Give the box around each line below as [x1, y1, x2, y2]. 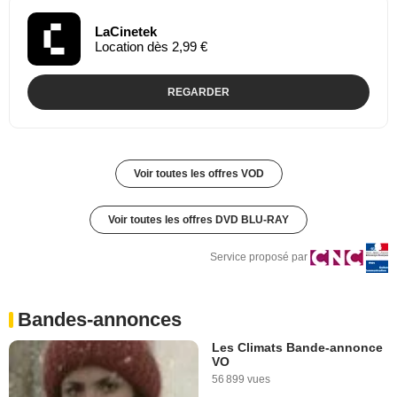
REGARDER [167, 85, 230, 98]
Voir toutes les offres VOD [133, 167, 264, 180]
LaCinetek [95, 23, 157, 39]
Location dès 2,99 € [95, 38, 207, 54]
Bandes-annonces [18, 307, 182, 331]
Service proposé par [210, 250, 307, 263]
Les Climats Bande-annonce [212, 339, 383, 354]
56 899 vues [212, 372, 270, 385]
